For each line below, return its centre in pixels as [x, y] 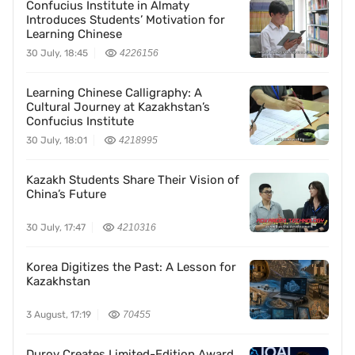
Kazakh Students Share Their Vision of [133, 180]
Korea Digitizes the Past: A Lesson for [131, 267]
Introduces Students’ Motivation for [126, 20]
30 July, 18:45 [57, 53]
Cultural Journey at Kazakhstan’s [118, 107]
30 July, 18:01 [57, 140]
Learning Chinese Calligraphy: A [114, 93]
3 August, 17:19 [59, 315]
